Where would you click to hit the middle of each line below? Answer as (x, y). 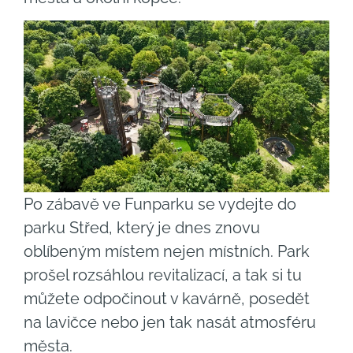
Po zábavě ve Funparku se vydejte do (160, 204)
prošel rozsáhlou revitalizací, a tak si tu (163, 275)
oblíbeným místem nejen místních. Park (167, 252)
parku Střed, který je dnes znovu (142, 228)
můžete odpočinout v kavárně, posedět (167, 299)
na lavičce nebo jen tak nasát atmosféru (170, 323)
